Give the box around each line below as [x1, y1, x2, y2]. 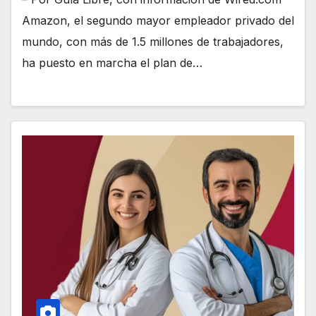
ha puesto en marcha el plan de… [22, 56, 202, 71]
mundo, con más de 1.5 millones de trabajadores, [22, 35, 284, 49]
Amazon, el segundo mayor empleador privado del [22, 13, 294, 28]
